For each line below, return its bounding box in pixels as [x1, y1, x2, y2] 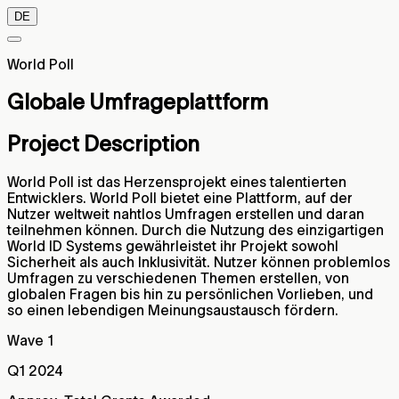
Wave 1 [7, 331, 53, 348]
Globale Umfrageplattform [7, 89, 268, 114]
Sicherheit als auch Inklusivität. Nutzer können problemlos [7, 253, 390, 270]
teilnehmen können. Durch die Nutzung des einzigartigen [7, 221, 384, 238]
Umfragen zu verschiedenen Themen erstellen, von [7, 269, 349, 286]
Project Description [7, 131, 199, 156]
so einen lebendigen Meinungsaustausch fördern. [7, 301, 338, 318]
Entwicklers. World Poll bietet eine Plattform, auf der [7, 189, 353, 206]
